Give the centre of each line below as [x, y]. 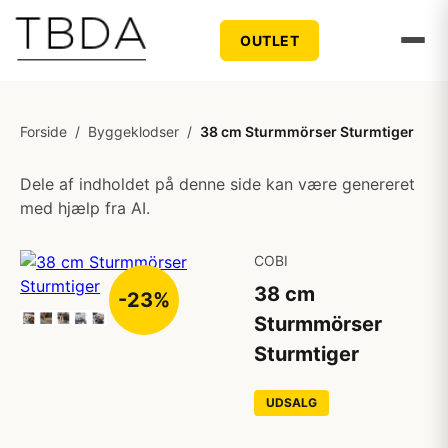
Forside [43, 131]
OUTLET [270, 40]
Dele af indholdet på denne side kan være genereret [217, 184]
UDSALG [291, 402]
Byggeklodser [133, 131]
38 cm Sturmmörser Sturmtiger [307, 131]
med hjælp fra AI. [85, 208]
